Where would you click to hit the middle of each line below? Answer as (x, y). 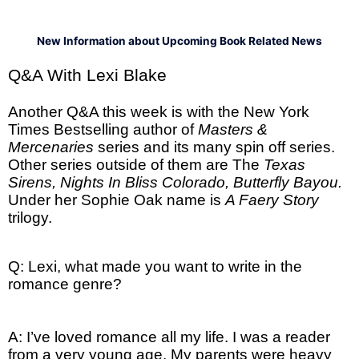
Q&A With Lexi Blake (90, 75)
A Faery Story (272, 200)
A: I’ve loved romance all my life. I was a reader (169, 337)
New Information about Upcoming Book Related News (179, 40)
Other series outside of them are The (134, 164)
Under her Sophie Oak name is (117, 200)
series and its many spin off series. (216, 147)
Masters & (233, 129)
